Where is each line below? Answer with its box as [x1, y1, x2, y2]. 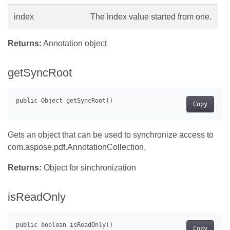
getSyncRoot [8, 66, 72, 79]
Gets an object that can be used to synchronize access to [8, 130, 214, 140]
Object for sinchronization [42, 163, 136, 172]
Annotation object [42, 39, 107, 48]
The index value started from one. [90, 12, 212, 21]
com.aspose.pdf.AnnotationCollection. [8, 143, 146, 152]
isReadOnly [8, 190, 66, 204]
